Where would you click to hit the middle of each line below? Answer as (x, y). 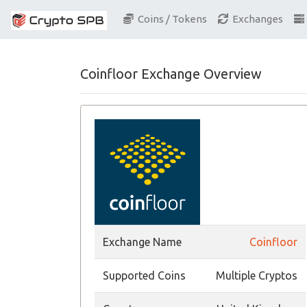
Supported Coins (144, 275)
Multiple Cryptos (257, 275)
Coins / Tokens (170, 19)
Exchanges (256, 19)
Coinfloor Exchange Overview (171, 74)
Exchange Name (142, 242)
